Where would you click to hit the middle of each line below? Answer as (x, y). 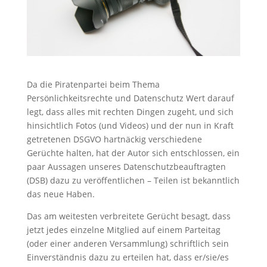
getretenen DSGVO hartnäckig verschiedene (114, 139)
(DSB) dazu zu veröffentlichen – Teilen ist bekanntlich (133, 180)
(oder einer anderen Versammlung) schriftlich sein (128, 243)
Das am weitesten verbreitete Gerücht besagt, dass (128, 216)
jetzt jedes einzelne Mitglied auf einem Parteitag (123, 229)
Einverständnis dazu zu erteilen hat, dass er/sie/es (128, 257)
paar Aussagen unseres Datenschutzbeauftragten (126, 166)
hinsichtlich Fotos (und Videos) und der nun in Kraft (130, 125)
